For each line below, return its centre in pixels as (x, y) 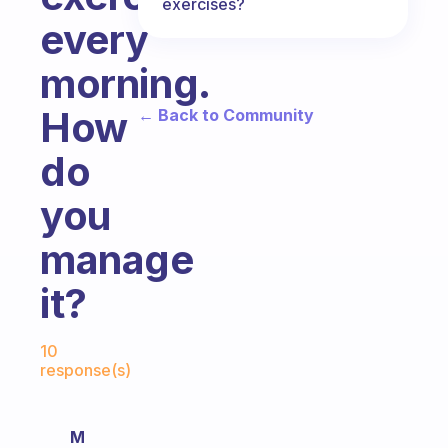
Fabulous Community (132, 335)
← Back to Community (226, 114)
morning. (125, 83)
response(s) (85, 370)
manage (117, 259)
